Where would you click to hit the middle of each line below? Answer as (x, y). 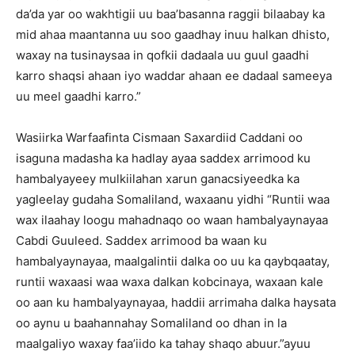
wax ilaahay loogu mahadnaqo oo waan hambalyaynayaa (172, 220)
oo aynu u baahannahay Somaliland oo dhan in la (151, 323)
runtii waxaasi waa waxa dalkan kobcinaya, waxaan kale (170, 282)
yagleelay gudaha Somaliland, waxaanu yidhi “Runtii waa (173, 199)
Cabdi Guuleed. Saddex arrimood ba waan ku (141, 240)
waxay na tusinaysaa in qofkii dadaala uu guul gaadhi (162, 55)
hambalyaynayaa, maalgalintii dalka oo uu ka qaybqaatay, (173, 261)
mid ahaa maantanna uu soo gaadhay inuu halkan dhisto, (173, 34)
